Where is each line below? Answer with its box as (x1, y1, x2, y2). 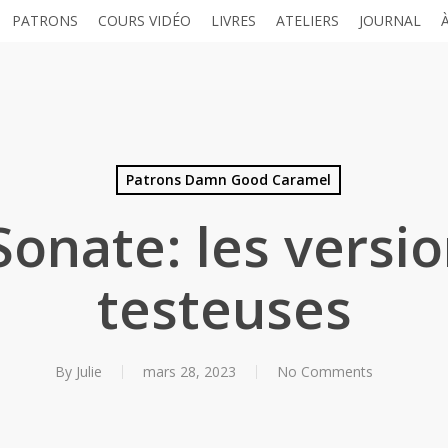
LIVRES (211, 11, 256, 30)
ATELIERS (276, 11, 339, 30)
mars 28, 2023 (143, 362, 236, 381)
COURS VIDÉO (98, 11, 191, 30)
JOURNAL (359, 11, 421, 30)
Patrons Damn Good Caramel (126, 170, 331, 189)
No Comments (277, 362, 373, 381)
